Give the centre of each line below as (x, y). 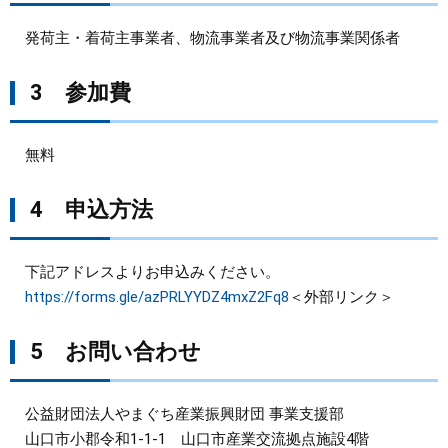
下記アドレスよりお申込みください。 (145, 272)
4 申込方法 (91, 209)
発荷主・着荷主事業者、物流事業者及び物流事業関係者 (205, 38)
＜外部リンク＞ (341, 297)
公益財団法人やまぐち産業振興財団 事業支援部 (177, 414)
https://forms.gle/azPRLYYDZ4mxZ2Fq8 (157, 297)
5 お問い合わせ (115, 351)
